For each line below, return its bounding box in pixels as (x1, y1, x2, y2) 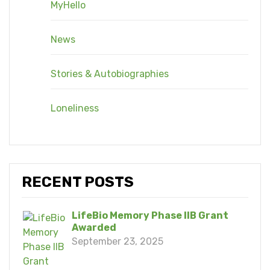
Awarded (71, 221, 116, 233)
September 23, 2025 (71, 235, 163, 247)
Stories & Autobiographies (51, 67, 169, 80)
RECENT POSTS (22, 173, 134, 190)
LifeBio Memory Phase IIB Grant (71, 209, 228, 221)
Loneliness (51, 102, 99, 114)
